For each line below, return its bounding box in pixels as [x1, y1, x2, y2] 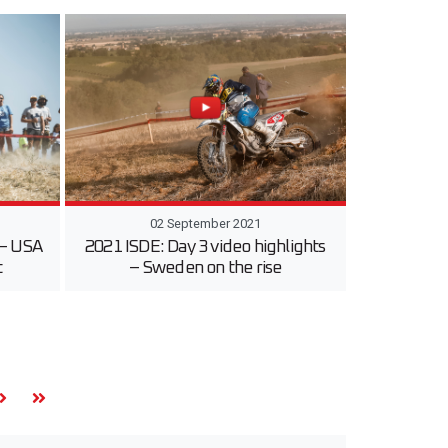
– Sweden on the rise [129, 259, 282, 278]
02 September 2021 [149, 216, 261, 232]
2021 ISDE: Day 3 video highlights [85, 238, 326, 257]
